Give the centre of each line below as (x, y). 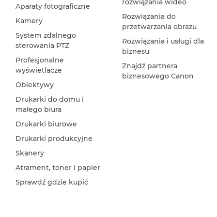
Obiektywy (35, 85)
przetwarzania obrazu (159, 27)
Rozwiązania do (149, 16)
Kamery (29, 21)
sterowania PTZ (42, 46)
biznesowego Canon (158, 76)
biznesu (135, 51)
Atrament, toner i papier (58, 168)
